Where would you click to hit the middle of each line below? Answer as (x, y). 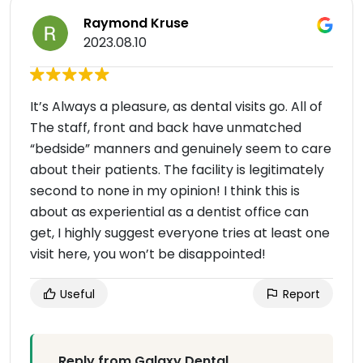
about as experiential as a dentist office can (169, 212)
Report (300, 295)
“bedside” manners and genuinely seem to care (181, 149)
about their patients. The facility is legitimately (177, 170)
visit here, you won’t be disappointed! (148, 254)
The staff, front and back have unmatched (166, 128)
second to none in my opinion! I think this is (165, 191)
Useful (76, 295)
